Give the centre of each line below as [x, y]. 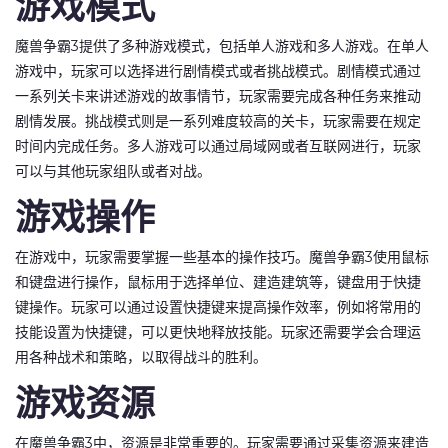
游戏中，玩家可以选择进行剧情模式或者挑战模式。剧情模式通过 [218, 71]
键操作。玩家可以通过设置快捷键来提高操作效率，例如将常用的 [218, 307]
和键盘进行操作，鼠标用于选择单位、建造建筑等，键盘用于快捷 [218, 282]
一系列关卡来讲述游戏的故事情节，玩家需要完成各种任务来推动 [218, 96]
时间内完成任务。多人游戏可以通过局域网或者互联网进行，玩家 [218, 146]
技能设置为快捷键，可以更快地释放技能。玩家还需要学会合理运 [218, 332]
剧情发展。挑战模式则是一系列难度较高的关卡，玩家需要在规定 [218, 121]
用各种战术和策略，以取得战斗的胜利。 [141, 357]
